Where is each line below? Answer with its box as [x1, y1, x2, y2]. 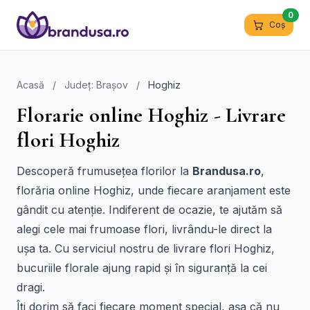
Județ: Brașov [64, 79, 128, 91]
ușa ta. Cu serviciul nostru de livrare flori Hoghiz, [17, 241, 275, 255]
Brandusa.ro [192, 164, 261, 178]
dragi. [17, 280, 45, 294]
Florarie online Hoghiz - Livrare [17, 102, 286, 128]
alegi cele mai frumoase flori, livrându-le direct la [17, 222, 272, 236]
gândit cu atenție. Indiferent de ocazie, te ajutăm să [17, 203, 282, 217]
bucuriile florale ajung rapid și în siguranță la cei [17, 261, 267, 275]
